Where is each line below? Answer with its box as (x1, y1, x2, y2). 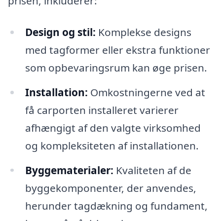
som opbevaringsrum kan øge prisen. (25, 60, 207, 74)
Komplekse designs (95, 25, 191, 39)
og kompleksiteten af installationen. (25, 138, 199, 152)
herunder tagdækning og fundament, (25, 198, 208, 213)
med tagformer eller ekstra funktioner (25, 42, 210, 57)
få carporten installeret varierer (25, 103, 179, 117)
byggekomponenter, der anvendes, (25, 181, 196, 195)
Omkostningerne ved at (87, 85, 205, 99)
